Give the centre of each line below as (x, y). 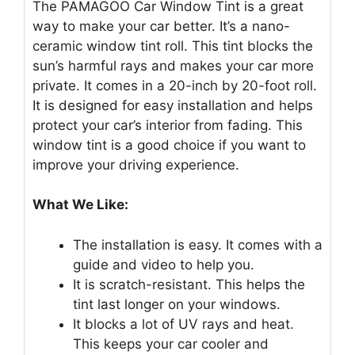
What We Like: (80, 205)
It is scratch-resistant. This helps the (189, 284)
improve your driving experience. (136, 164)
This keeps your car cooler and (171, 344)
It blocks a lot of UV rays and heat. (183, 324)
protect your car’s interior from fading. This (168, 125)
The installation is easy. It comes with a (198, 244)
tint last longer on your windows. (177, 304)
